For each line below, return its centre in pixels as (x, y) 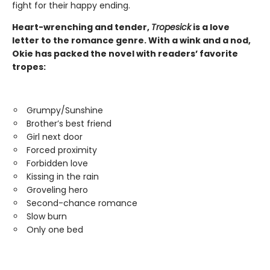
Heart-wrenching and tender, (82, 27)
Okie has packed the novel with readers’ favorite (125, 53)
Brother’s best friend (69, 123)
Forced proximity (62, 150)
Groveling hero (57, 190)
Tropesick (171, 27)
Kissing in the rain (63, 176)
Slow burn (47, 216)
